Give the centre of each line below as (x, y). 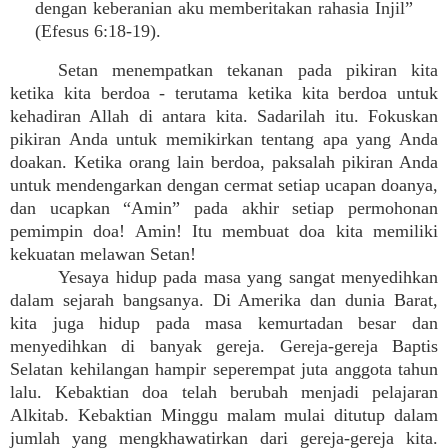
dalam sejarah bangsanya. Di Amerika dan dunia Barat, (224, 300)
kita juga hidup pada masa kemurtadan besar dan (224, 323)
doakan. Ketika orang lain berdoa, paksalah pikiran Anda (224, 162)
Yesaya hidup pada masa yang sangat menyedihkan (248, 277)
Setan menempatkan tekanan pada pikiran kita (248, 70)
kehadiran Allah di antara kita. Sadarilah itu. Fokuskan (224, 116)
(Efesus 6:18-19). (98, 31)
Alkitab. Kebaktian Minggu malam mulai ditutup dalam (224, 415)
